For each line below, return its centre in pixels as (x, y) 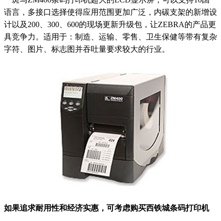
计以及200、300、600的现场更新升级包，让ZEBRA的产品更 (110, 24)
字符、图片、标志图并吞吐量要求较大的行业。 (87, 49)
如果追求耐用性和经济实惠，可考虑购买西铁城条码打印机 (107, 208)
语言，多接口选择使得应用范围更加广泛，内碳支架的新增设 (110, 12)
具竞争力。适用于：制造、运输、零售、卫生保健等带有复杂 (110, 37)
